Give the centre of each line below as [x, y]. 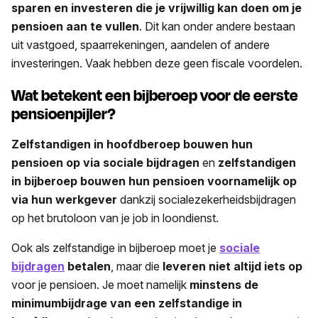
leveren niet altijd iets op [232, 266]
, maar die [137, 266]
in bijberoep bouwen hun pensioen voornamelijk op [154, 181]
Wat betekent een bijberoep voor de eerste [155, 95]
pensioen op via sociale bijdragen [105, 162]
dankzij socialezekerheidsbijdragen [207, 199]
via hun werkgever [64, 199]
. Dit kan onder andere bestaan [217, 26]
